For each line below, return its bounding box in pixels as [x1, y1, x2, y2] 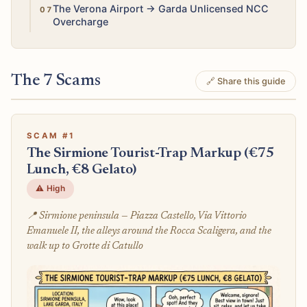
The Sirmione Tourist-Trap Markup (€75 [26, 146, 274, 161]
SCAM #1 [26, 131, 75, 141]
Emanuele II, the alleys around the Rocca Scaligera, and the [26, 225, 271, 236]
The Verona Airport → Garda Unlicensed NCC [52, 2, 269, 14]
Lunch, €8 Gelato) [26, 162, 136, 177]
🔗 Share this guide [206, 75, 286, 86]
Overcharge [52, 15, 108, 27]
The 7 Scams [11, 72, 101, 90]
